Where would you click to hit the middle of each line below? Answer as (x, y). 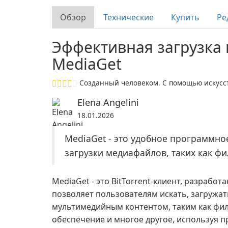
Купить (185, 17)
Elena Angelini (108, 102)
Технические (129, 17)
